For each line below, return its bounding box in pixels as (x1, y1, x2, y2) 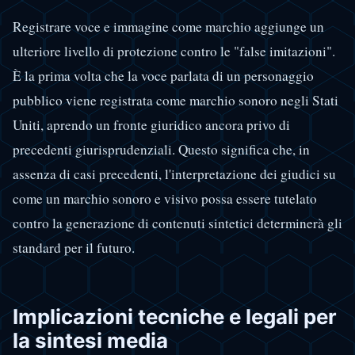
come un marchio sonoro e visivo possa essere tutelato (13, 189, 317, 208)
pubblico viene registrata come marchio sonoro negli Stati (13, 91, 338, 110)
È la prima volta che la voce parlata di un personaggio (13, 67, 314, 86)
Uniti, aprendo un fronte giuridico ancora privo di (13, 116, 290, 135)
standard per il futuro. (13, 239, 135, 258)
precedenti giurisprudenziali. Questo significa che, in (13, 140, 310, 159)
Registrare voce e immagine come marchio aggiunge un (13, 17, 324, 36)
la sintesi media (13, 328, 168, 353)
